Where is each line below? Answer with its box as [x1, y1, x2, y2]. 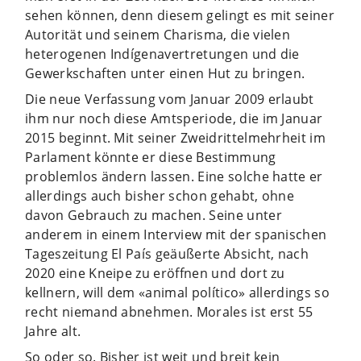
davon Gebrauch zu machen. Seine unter [25, 205, 282, 224]
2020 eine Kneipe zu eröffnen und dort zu [25, 263, 285, 282]
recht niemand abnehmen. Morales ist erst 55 [25, 302, 313, 321]
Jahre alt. [25, 322, 81, 340]
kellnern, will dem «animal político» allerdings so [25, 283, 330, 301]
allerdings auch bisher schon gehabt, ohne [25, 186, 295, 205]
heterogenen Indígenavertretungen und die [25, 44, 300, 63]
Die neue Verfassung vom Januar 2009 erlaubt [25, 89, 314, 108]
